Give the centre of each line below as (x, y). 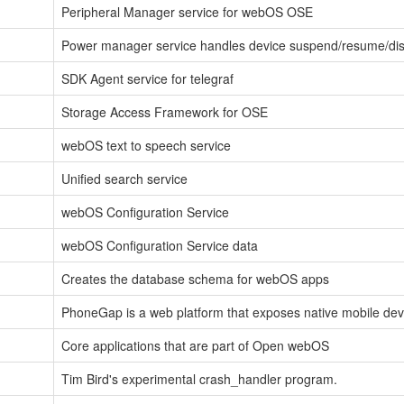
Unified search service (124, 178)
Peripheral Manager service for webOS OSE (187, 11)
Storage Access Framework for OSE (165, 111)
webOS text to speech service (146, 145)
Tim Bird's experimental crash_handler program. (199, 378)
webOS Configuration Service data (160, 245)
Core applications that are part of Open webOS (195, 345)
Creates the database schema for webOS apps (195, 278)
